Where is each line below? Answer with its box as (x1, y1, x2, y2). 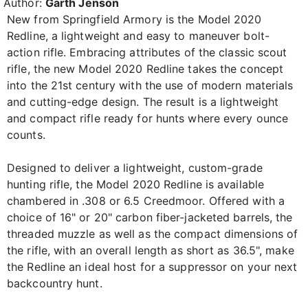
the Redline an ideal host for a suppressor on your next (7, 259, 298, 274)
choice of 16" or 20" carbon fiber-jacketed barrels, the (7, 210, 293, 224)
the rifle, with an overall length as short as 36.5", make (7, 243, 294, 257)
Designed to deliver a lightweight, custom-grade (7, 160, 263, 175)
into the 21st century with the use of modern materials (7, 78, 294, 92)
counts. (7, 127, 45, 142)
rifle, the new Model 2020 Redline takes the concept (7, 61, 284, 76)
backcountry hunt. (7, 276, 102, 290)
